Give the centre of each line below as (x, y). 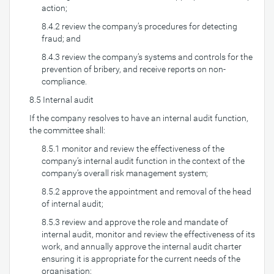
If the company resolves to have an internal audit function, (139, 118)
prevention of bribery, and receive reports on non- (134, 69)
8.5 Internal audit (61, 100)
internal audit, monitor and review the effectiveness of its (148, 234)
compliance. (64, 81)
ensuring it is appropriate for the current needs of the (141, 259)
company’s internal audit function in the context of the (143, 161)
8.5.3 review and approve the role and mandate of (135, 222)
